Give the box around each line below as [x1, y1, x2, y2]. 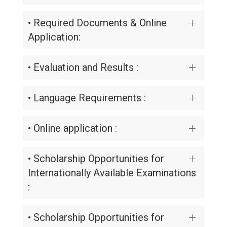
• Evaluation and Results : [28, 61, 138, 73]
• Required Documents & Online [28, 17, 167, 29]
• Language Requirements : [28, 92, 146, 104]
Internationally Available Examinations [28, 167, 196, 179]
